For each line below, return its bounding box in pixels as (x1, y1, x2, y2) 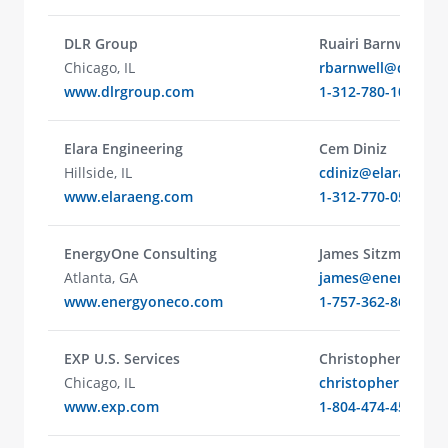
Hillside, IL (64, 163, 132, 182)
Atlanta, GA (64, 268, 138, 287)
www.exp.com (64, 397, 159, 416)
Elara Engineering (64, 139, 183, 158)
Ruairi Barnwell (319, 34, 422, 53)
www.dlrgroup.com (64, 82, 194, 101)
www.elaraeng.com (64, 187, 193, 206)
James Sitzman (319, 244, 418, 263)
